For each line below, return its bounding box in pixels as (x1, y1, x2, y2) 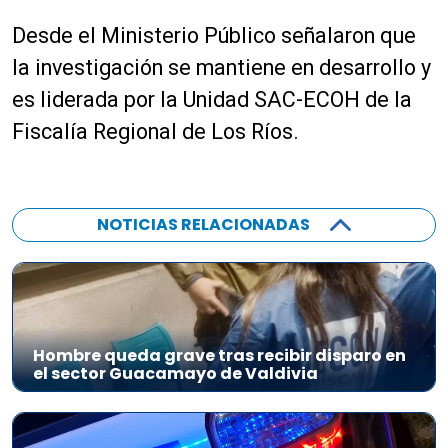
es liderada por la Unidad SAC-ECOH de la (12, 87, 412, 112)
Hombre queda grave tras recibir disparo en (33, 344, 406, 367)
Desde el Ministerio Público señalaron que (12, 23, 416, 48)
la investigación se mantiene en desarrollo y (12, 55, 431, 80)
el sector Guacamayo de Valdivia (33, 362, 318, 385)
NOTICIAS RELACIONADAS (97, 213, 310, 236)
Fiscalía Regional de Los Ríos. (12, 119, 299, 144)
